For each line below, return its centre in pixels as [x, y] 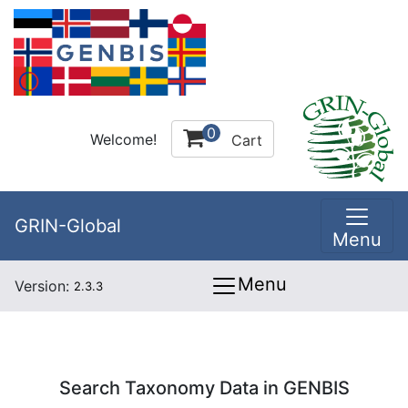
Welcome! [123, 139]
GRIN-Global [68, 226]
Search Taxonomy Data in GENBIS [204, 388]
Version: [44, 286]
